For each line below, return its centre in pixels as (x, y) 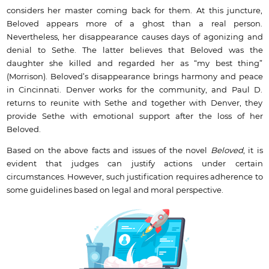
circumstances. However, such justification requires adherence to (134, 177)
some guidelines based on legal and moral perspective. (115, 190)
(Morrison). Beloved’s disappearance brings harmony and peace (134, 77)
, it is (253, 150)
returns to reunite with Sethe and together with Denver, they (134, 103)
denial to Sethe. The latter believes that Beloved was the (134, 50)
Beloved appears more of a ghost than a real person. (134, 24)
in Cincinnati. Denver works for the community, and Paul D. (134, 90)
